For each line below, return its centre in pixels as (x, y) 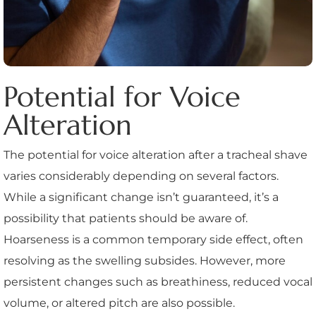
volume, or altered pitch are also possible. (119, 303)
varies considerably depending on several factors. (141, 176)
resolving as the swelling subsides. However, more (145, 260)
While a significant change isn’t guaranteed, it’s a (141, 197)
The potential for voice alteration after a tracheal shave (156, 154)
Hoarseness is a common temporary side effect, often (153, 239)
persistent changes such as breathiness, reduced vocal (158, 281)
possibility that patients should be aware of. (126, 218)
